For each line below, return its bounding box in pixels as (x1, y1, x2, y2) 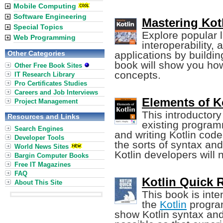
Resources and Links (7, 112, 80, 120)
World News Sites (14, 143, 69, 150)
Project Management (14, 98, 78, 105)
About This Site (14, 179, 62, 186)
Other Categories (7, 49, 65, 57)
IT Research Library (14, 71, 75, 78)
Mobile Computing (13, 2, 76, 10)
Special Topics (13, 23, 63, 31)
